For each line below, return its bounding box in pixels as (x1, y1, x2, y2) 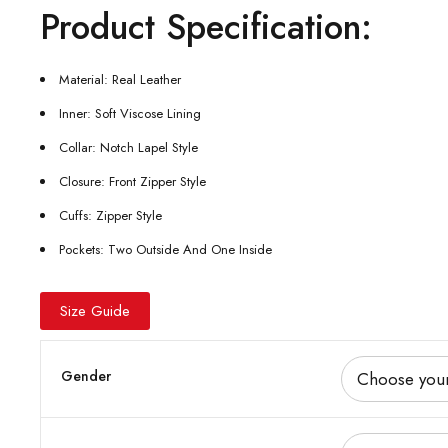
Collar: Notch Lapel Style (59, 138, 198, 157)
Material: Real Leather (59, 70, 181, 89)
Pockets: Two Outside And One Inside (59, 240, 272, 259)
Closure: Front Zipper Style (59, 172, 206, 191)
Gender (61, 366, 111, 386)
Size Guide (60, 300, 130, 322)
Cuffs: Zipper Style (59, 206, 162, 225)
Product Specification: (40, 2, 372, 52)
